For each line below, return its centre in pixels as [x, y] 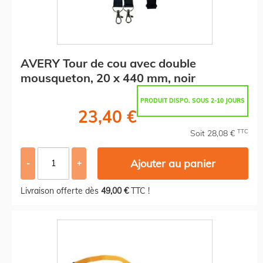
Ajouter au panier [173, 163]
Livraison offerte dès [61, 190]
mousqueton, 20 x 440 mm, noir [108, 77]
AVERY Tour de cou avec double [108, 63]
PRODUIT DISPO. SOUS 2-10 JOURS [193, 100]
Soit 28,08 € [214, 133]
